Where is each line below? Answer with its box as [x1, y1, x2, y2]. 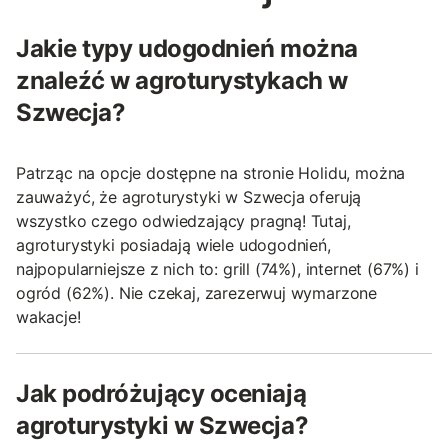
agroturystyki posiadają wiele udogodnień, [16, 234, 331, 255]
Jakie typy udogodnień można [16, 33, 358, 63]
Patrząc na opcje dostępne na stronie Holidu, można [16, 162, 406, 183]
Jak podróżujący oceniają [16, 378, 307, 408]
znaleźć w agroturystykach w [16, 65, 348, 95]
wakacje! [16, 306, 81, 327]
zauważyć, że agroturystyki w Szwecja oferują [16, 186, 362, 207]
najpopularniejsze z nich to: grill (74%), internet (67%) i [16, 258, 419, 279]
